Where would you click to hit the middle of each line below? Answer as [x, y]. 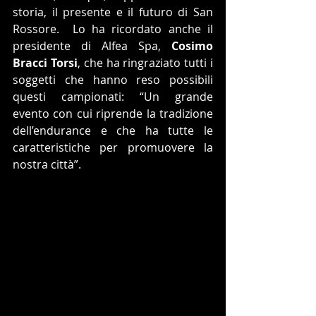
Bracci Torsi [45, 63]
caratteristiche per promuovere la [113, 148]
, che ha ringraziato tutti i [145, 63]
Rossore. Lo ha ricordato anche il [113, 29]
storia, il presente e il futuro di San [113, 12]
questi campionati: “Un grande [113, 97]
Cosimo [192, 46]
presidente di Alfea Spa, [92, 46]
